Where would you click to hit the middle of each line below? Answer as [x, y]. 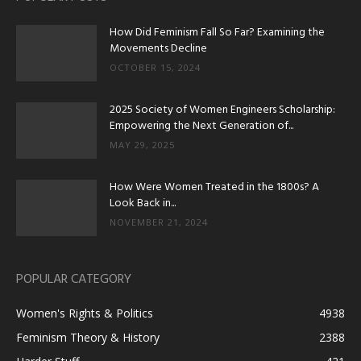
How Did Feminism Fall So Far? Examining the [217, 33]
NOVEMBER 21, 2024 [159, 222]
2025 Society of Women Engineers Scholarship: [222, 110]
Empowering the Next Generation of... [201, 127]
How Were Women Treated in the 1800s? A [214, 188]
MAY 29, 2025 [142, 145]
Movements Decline [158, 49]
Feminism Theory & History [88, 338]
